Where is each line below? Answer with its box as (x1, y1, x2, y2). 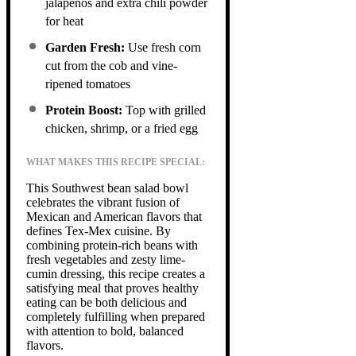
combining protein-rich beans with (26, 238, 198, 252)
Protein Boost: (45, 103, 122, 117)
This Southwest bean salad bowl (26, 180, 188, 195)
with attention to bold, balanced (26, 323, 184, 338)
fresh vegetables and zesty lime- (26, 252, 185, 266)
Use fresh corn (125, 40, 201, 54)
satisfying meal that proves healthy (26, 281, 199, 295)
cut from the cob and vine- (45, 58, 177, 72)
